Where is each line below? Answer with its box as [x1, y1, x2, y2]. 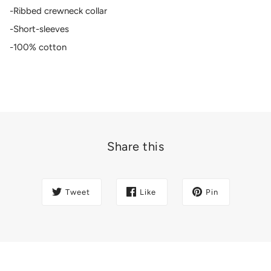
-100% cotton [10, 41, 67, 53]
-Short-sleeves [10, 23, 69, 34]
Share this [107, 139, 164, 154]
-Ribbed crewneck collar [10, 5, 107, 16]
